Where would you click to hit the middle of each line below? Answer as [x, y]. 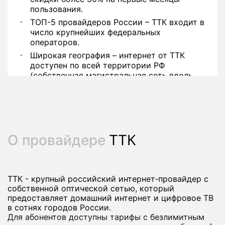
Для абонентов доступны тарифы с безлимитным [106, 217]
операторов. [55, 42]
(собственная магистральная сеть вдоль [111, 76]
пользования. [57, 9]
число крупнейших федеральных [95, 32]
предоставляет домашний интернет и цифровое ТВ [110, 198]
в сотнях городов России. [59, 208]
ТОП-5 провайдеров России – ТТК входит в [117, 22]
